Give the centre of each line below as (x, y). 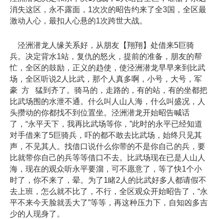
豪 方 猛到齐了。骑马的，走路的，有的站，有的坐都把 (109, 90)
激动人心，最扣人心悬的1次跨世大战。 (78, 21)
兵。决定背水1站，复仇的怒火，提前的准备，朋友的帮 (106, 57)
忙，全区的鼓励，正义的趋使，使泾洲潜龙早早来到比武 (108, 68)
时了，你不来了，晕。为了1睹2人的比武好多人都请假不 (108, 180)
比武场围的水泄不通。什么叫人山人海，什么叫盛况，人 (108, 102)
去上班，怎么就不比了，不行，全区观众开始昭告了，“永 (109, 192)
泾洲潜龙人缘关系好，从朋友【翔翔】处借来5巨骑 (102, 45)
